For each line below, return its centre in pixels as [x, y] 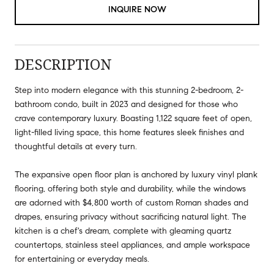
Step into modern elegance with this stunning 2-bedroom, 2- [129, 90]
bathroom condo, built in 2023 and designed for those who [126, 104]
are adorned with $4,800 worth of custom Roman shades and [131, 202]
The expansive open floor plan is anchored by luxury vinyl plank [136, 174]
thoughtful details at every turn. [76, 146]
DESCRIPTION [63, 64]
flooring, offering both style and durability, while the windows [130, 188]
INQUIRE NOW [137, 9]
